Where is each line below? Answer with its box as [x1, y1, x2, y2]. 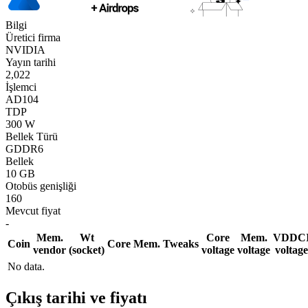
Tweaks [163, 237, 199, 250]
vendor [33, 243, 66, 256]
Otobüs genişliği [5, 179, 76, 192]
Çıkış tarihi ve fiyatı [5, 288, 147, 307]
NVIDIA [5, 43, 45, 56]
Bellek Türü [5, 130, 58, 142]
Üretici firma [5, 31, 60, 43]
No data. [8, 260, 45, 272]
